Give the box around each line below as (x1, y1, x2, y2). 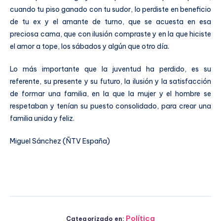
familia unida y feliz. (10, 113, 74, 123)
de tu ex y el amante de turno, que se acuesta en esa (10, 17, 211, 26)
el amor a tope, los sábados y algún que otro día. (10, 41, 169, 51)
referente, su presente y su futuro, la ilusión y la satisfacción (10, 76, 211, 86)
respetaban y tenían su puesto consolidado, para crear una (10, 101, 211, 110)
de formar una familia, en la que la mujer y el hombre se (10, 89, 211, 98)
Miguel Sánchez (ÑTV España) (10, 136, 110, 146)
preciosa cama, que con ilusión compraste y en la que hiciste (10, 29, 211, 38)
